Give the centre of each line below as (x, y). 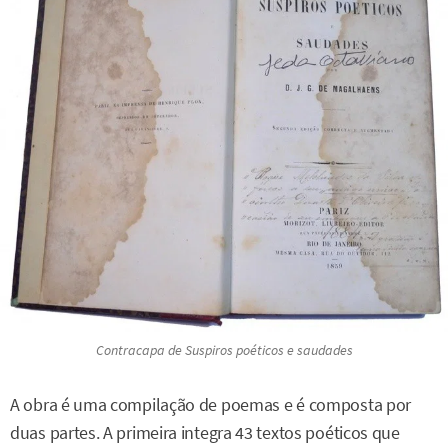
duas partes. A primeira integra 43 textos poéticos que (205, 432)
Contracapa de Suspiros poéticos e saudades (224, 349)
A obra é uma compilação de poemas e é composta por (211, 404)
